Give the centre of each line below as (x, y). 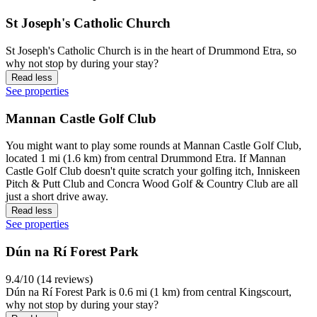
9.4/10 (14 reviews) (49, 279)
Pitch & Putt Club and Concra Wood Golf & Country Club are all (152, 184)
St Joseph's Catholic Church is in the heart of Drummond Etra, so (151, 50)
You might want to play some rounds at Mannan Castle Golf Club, (154, 146)
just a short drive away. (57, 197)
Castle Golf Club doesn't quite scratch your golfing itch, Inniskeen (153, 171)
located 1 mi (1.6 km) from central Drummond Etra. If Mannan (146, 158)
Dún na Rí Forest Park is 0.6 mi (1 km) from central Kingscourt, (149, 292)
